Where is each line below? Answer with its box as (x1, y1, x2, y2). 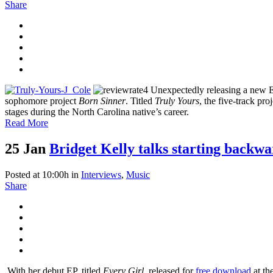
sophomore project (5, 95, 79, 106)
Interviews (81, 169, 121, 180)
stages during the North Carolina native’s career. (5, 106, 189, 117)
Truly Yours (155, 95, 199, 106)
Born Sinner (79, 95, 126, 106)
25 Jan (5, 140, 46, 157)
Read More (5, 117, 48, 128)
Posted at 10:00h (5, 169, 69, 180)
